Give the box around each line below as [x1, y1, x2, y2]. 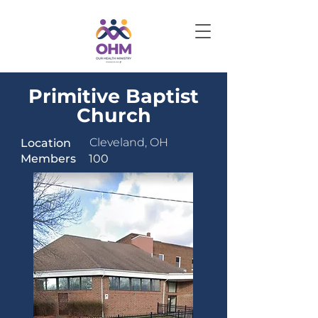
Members [21, 152, 76, 165]
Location [21, 136, 71, 150]
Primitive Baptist [28, 84, 199, 108]
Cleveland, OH [89, 136, 168, 149]
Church [76, 104, 151, 127]
